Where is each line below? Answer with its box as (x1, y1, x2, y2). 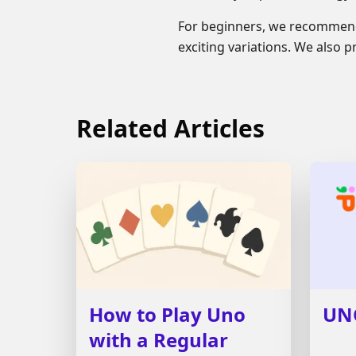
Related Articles (76, 112, 265, 145)
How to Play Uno (89, 301, 246, 327)
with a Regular (89, 327, 228, 353)
